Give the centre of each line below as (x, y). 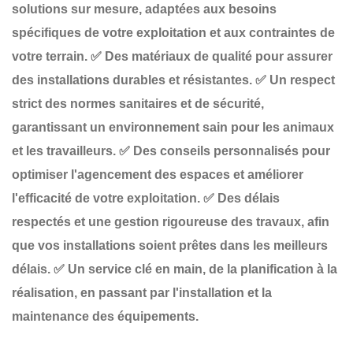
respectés (41, 221)
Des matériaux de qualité (178, 56)
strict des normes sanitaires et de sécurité (136, 103)
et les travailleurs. (64, 150)
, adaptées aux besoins (208, 9)
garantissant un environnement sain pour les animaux (173, 127)
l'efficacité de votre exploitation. (106, 198)
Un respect (302, 80)
